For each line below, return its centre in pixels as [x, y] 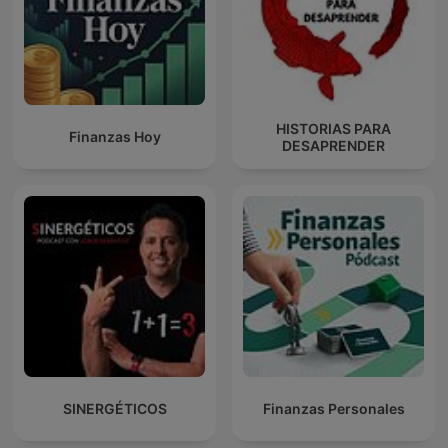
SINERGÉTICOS [114, 409]
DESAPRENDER [333, 145]
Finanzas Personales [333, 409]
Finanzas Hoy [114, 137]
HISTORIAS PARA [333, 128]
